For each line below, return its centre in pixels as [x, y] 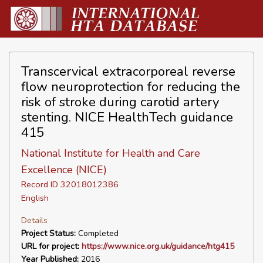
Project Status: [48, 233]
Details [34, 220]
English [35, 198]
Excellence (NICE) [64, 170]
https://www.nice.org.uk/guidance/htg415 [158, 246]
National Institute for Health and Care [111, 153]
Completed [97, 233]
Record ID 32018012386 [70, 184]
